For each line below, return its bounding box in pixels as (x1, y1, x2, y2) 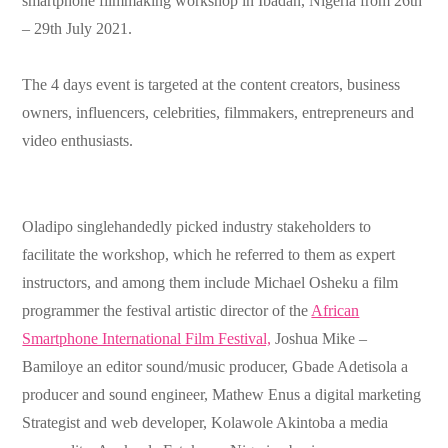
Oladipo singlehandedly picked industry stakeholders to (22, 218, 372, 236)
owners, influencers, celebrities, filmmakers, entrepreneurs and (22, 104, 415, 122)
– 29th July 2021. (22, 20, 133, 38)
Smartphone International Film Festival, (22, 330, 272, 348)
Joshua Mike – (271, 330, 368, 348)
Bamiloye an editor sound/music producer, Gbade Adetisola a (22, 358, 409, 376)
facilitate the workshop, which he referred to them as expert (22, 246, 396, 264)
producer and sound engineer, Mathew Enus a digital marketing (22, 386, 422, 404)
